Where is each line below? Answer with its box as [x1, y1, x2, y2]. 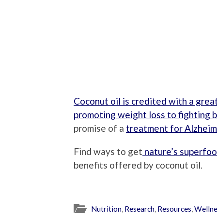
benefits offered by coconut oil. [74, 159, 202, 170]
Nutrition [91, 204, 122, 214]
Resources [157, 204, 191, 214]
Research [124, 204, 155, 214]
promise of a [74, 122, 126, 134]
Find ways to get [74, 145, 142, 157]
